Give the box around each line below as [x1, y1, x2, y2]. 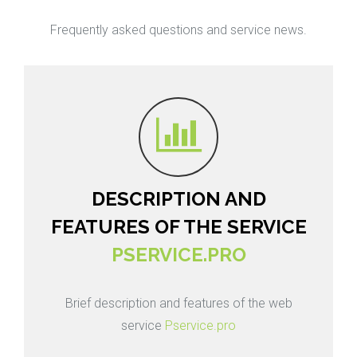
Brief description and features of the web [65, 296, 292, 312]
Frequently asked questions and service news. [50, 22, 307, 38]
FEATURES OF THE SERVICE [50, 215, 307, 239]
